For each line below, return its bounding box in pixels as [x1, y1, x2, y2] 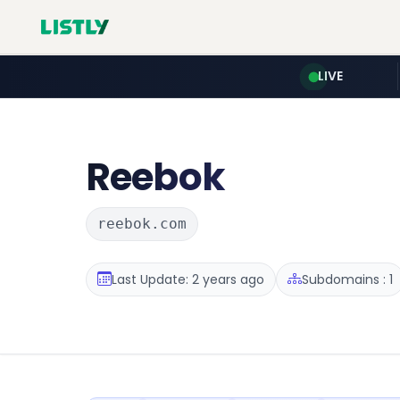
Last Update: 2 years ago [112, 270, 264, 288]
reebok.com [97, 215, 187, 232]
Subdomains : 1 [302, 270, 393, 288]
